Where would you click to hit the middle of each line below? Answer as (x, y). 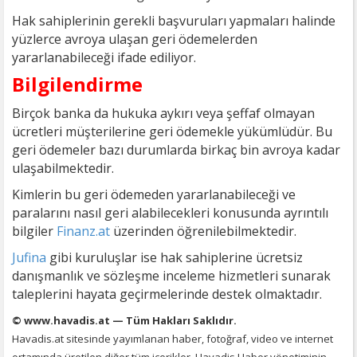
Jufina (29, 257)
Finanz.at (83, 231)
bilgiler (34, 231)
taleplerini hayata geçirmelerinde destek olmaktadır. (167, 294)
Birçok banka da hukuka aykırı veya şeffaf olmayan (163, 113)
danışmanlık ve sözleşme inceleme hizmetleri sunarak (171, 275)
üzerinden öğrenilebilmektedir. (203, 231)
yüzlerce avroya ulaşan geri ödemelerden (135, 39)
